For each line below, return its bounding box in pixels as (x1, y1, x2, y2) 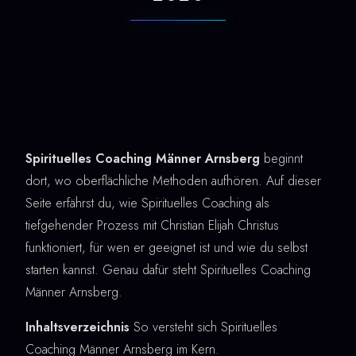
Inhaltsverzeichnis (25, 318, 130, 336)
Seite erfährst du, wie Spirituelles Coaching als (25, 194, 269, 212)
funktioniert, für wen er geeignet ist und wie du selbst (25, 238, 308, 257)
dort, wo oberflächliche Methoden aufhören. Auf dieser (25, 172, 321, 190)
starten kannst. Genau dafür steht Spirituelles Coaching (25, 261, 311, 279)
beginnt (260, 149, 303, 168)
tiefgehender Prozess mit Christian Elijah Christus (25, 216, 279, 234)
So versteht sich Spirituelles (130, 318, 277, 336)
